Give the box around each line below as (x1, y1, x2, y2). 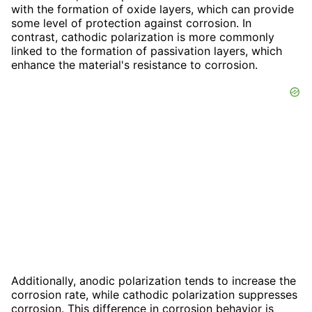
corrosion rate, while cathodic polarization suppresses (11, 287, 297, 302)
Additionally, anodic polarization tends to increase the (11, 273, 296, 288)
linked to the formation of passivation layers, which (11, 43, 282, 58)
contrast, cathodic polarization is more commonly (11, 29, 274, 44)
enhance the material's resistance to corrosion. (11, 57, 258, 72)
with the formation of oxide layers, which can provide (11, 1, 294, 16)
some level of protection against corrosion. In (11, 15, 251, 30)
